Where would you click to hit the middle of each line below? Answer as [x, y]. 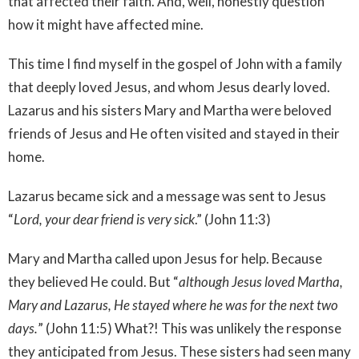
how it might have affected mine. [106, 24]
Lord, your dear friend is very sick [104, 219]
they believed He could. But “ [93, 281]
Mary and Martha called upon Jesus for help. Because [165, 258]
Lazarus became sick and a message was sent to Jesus [167, 196]
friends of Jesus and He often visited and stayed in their [174, 133]
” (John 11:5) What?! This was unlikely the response [190, 328]
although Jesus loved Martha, [261, 281]
